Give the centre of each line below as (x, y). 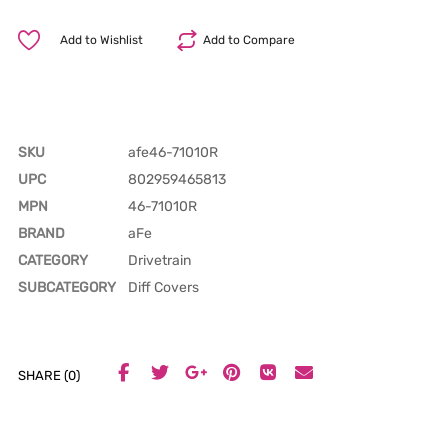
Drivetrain (159, 260)
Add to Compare (249, 39)
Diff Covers (163, 287)
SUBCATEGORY (67, 287)
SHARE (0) (49, 376)
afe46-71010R (173, 152)
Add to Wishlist (102, 39)
